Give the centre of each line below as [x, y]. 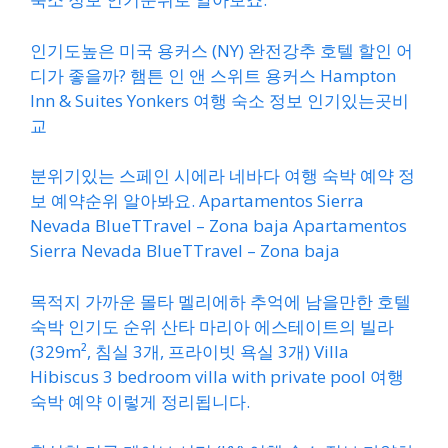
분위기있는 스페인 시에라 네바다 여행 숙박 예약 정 [222, 175]
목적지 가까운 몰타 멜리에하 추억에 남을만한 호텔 [220, 301]
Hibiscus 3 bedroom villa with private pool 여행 [217, 376]
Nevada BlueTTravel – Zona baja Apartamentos [218, 225]
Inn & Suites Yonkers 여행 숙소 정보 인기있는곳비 [219, 100]
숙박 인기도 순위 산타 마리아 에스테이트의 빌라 [212, 326]
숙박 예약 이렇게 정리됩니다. [140, 401]
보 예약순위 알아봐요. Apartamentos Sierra [197, 200]
